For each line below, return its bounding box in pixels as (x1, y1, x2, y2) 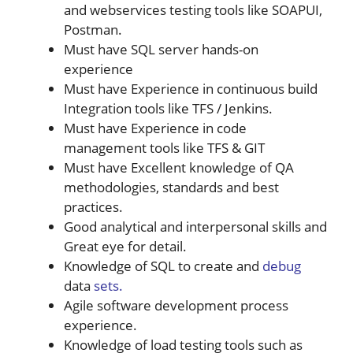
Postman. (64, 20, 122, 39)
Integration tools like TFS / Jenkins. (64, 98, 273, 117)
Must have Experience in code (64, 118, 247, 137)
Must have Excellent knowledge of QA (64, 158, 294, 176)
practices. (64, 197, 123, 216)
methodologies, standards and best (64, 177, 279, 196)
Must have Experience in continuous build (64, 79, 318, 98)
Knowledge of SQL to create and (64, 256, 262, 275)
